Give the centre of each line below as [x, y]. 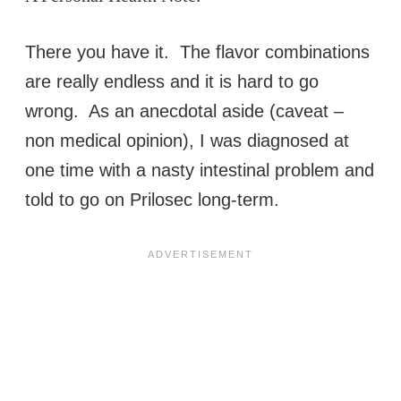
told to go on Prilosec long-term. [155, 200]
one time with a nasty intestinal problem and [200, 171]
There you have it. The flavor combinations [197, 52]
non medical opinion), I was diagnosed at [187, 141]
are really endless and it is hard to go [172, 82]
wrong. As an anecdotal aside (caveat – [184, 111]
